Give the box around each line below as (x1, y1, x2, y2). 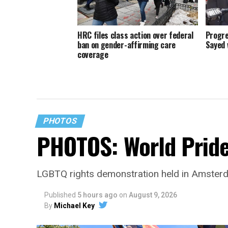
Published (44, 190, 76, 199)
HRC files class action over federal (77, 29, 193, 42)
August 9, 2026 (129, 190, 177, 199)
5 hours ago (77, 190, 118, 199)
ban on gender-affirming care (77, 39, 176, 51)
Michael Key (54, 201, 95, 210)
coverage (77, 48, 108, 61)
